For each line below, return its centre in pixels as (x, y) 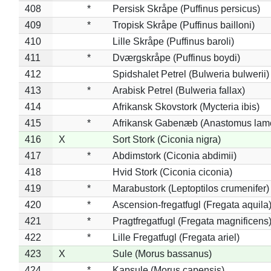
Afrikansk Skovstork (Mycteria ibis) (186, 106)
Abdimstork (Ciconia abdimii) (174, 155)
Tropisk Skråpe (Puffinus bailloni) (183, 25)
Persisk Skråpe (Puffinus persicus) (186, 8)
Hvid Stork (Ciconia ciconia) (172, 172)
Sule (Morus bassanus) (162, 253)
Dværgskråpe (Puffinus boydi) (176, 57)
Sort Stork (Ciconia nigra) (166, 139)
